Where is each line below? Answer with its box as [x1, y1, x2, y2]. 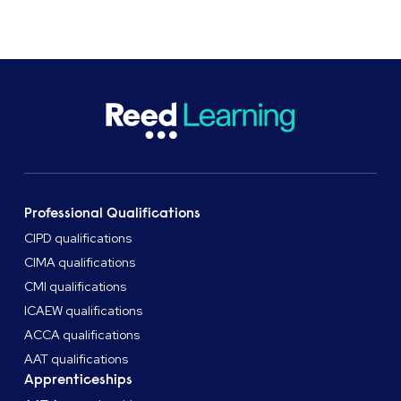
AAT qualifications [24, 351, 129, 368]
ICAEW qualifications [24, 303, 143, 320]
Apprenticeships [24, 371, 133, 389]
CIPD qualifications [24, 230, 132, 247]
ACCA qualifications [24, 327, 141, 344]
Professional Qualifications [24, 204, 201, 223]
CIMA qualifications [24, 254, 136, 271]
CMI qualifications [24, 278, 127, 295]
